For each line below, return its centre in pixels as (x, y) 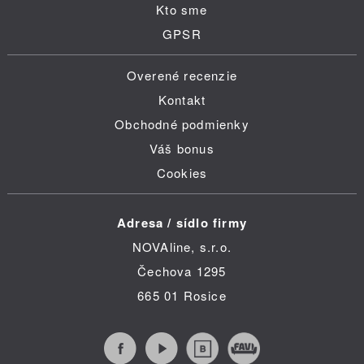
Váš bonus (182, 148)
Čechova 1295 (182, 271)
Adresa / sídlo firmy (182, 222)
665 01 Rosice (182, 295)
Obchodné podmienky (182, 123)
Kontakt (182, 99)
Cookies (182, 172)
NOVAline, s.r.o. (182, 246)
